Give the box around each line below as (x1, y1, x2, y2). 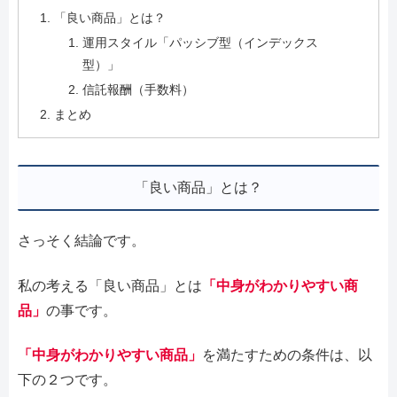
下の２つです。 (18, 372, 117, 388)
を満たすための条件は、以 (202, 347, 372, 363)
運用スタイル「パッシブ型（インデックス (82, 35, 318, 50)
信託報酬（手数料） (82, 82, 194, 97)
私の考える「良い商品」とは (18, 277, 202, 293)
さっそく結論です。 (18, 233, 145, 249)
